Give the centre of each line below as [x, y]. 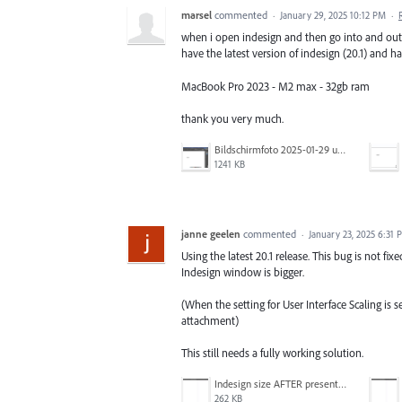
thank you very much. [232, 118]
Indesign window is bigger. [243, 271]
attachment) [210, 321]
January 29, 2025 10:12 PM [333, 16]
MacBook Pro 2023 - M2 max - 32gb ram [275, 86]
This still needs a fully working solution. [272, 353]
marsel [197, 15]
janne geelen [211, 233]
